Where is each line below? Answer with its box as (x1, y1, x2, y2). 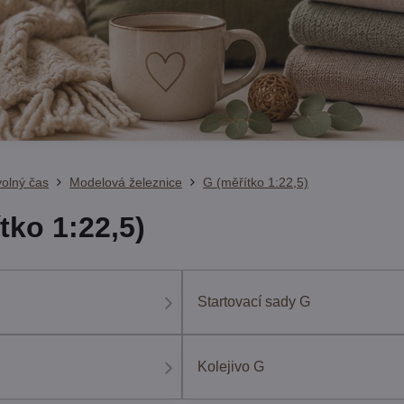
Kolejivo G (197, 359, 265, 374)
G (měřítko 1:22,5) (203, 175, 309, 189)
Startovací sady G (197, 294, 311, 309)
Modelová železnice (69, 175, 183, 189)
